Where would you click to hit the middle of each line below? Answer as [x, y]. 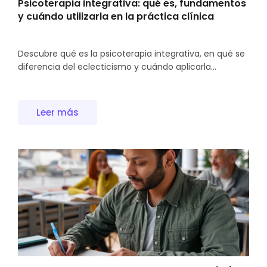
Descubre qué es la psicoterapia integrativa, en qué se [131, 53]
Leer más [58, 113]
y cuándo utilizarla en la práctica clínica [116, 16]
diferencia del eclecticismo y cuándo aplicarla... [117, 66]
